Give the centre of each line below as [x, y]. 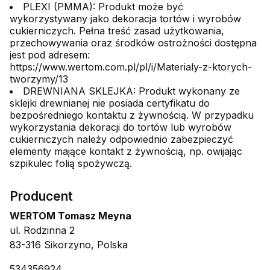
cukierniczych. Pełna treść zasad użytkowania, [117, 31]
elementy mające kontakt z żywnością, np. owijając [126, 152]
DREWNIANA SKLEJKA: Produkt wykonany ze [131, 91]
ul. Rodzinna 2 [42, 231]
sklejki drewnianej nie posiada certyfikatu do [110, 103]
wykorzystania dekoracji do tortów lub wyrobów [121, 127]
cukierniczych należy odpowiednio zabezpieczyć [121, 140]
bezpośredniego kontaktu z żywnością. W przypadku [132, 115]
